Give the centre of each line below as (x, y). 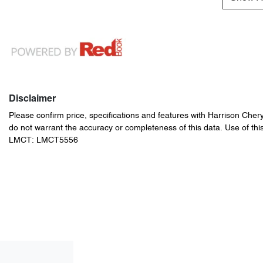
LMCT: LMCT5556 (43, 141)
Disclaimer (32, 100)
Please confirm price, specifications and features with (108, 116)
